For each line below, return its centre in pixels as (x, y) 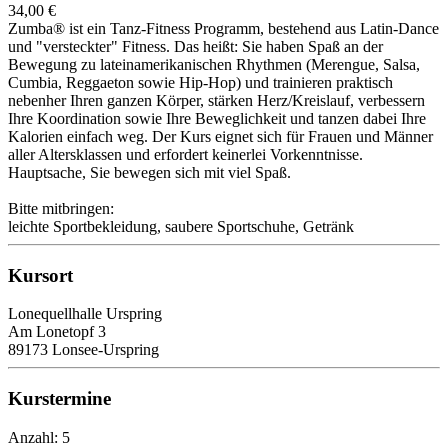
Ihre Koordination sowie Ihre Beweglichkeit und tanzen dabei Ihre (217, 118)
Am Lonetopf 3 (57, 332)
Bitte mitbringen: (61, 208)
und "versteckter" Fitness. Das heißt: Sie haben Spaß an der (195, 46)
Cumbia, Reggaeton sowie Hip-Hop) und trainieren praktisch (200, 82)
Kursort (40, 275)
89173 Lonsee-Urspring (83, 350)
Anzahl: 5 (39, 437)
